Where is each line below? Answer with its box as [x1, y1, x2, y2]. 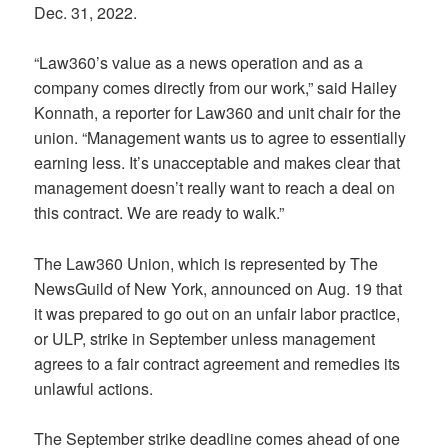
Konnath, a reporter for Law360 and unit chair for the [34, 101, 402, 125]
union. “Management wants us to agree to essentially [34, 126, 407, 150]
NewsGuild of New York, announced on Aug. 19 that [34, 276, 403, 300]
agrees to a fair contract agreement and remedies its [34, 351, 401, 375]
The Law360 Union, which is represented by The [34, 251, 379, 275]
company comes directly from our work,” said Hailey [34, 76, 398, 100]
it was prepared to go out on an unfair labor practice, [34, 301, 401, 325]
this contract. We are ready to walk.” [34, 201, 289, 225]
